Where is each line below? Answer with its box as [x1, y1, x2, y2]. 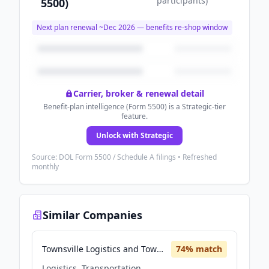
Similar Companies [43, 208, 142, 222]
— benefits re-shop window [135, 22, 228, 32]
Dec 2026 [103, 22, 135, 32]
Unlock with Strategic [96, 130, 173, 141]
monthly [32, 162, 59, 172]
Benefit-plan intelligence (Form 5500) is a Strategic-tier [43, 101, 226, 112]
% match [186, 243, 222, 255]
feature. [121, 111, 148, 121]
